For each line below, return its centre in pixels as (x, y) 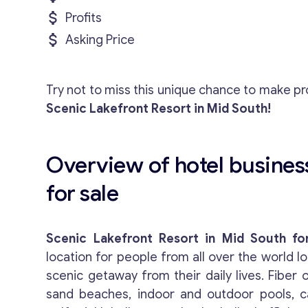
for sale (82, 193)
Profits (84, 18)
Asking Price (100, 40)
